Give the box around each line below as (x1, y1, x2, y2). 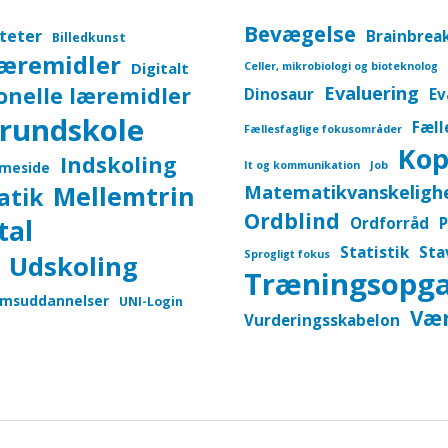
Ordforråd (350, 213, 429, 234)
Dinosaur (244, 84, 314, 105)
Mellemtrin (53, 179, 195, 214)
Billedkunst (52, 29, 126, 47)
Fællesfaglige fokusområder (244, 122, 402, 137)
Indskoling (60, 150, 177, 180)
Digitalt (131, 58, 189, 79)
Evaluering (324, 81, 419, 106)
